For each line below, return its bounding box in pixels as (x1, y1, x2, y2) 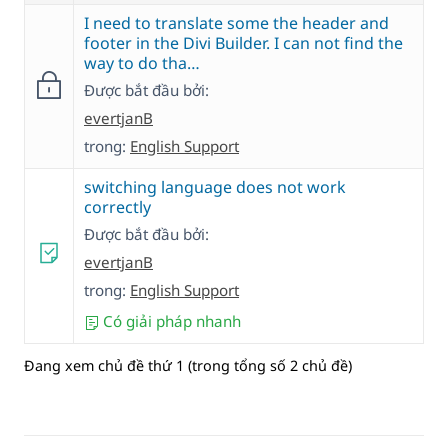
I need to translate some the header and (84, 12, 389, 35)
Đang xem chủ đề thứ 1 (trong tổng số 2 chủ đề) (24, 355, 352, 375)
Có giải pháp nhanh (99, 311, 241, 332)
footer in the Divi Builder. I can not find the (84, 32, 403, 55)
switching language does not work (84, 176, 346, 199)
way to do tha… (84, 52, 200, 75)
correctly (84, 196, 151, 219)
